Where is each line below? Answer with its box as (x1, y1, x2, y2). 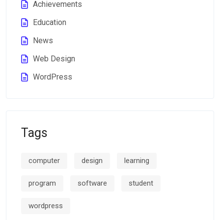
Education (33, 18, 66, 27)
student (129, 179, 153, 188)
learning (124, 156, 149, 165)
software (78, 179, 107, 188)
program (28, 179, 56, 188)
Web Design (33, 54, 75, 64)
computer (28, 156, 60, 165)
